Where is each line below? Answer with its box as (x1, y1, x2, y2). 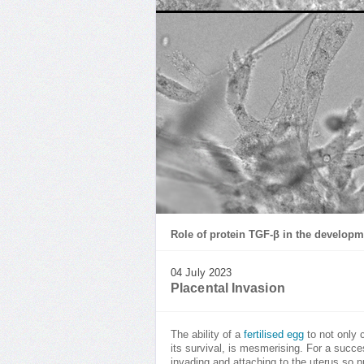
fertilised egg (244, 329, 304, 340)
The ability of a (171, 329, 244, 340)
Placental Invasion (171, 281, 285, 295)
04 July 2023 (171, 267, 232, 279)
